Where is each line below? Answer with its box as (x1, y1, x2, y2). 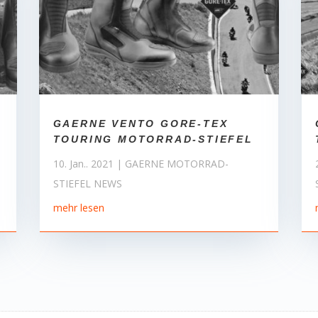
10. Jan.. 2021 (53, 156, 114, 170)
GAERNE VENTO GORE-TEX (53, 117, 229, 129)
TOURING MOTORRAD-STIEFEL (53, 133, 253, 145)
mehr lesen (53, 200, 104, 214)
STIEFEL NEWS (53, 176, 122, 190)
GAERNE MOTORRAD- (124, 156, 229, 170)
